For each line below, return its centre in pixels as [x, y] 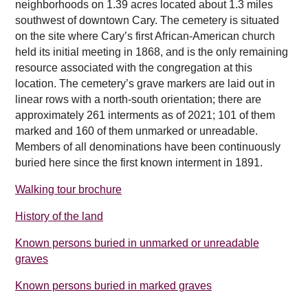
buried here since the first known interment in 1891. [139, 163]
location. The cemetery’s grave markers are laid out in [145, 84]
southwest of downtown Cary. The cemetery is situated [147, 21]
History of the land [59, 217]
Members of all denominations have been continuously [148, 147]
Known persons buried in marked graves [113, 286]
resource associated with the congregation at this [134, 68]
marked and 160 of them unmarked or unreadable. [136, 131]
